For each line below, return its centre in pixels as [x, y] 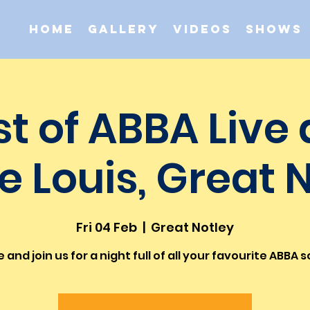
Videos [202, 29]
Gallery [124, 29]
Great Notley [192, 227]
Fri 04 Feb [107, 227]
